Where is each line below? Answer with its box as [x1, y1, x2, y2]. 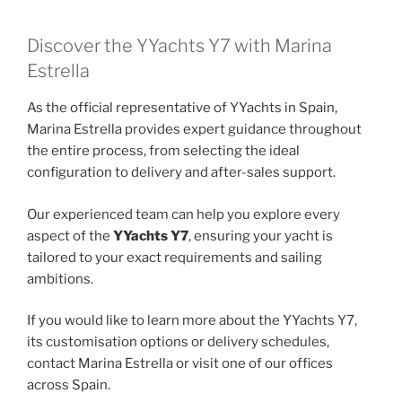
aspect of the [27, 227, 113, 244]
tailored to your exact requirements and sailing [27, 249, 322, 266]
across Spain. [27, 377, 110, 394]
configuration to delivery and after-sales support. [27, 164, 336, 181]
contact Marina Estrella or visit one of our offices [27, 355, 333, 372]
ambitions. [27, 270, 93, 287]
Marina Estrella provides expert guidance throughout [27, 121, 362, 138]
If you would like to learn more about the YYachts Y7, [27, 312, 357, 329]
